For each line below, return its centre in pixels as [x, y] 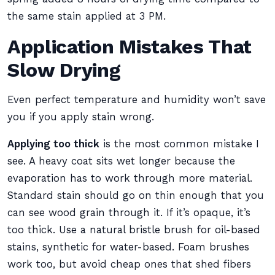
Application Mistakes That [130, 47]
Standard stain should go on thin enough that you [136, 196]
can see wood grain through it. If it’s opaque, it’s [129, 213]
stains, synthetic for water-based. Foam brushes [128, 247]
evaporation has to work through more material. [130, 178]
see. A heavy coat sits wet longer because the [121, 161]
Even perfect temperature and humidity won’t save [137, 100]
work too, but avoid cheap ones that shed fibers [129, 264]
